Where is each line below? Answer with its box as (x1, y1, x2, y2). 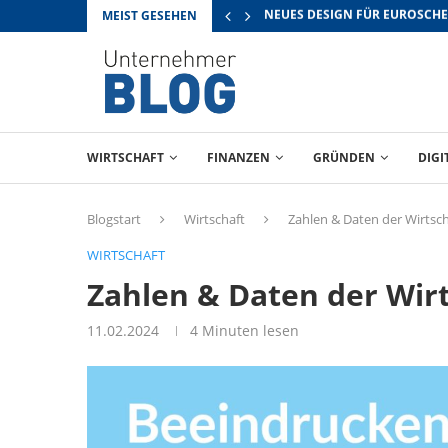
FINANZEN (207, 149, 270, 166)
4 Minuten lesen (190, 321, 299, 340)
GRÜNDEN (313, 149, 375, 166)
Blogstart (87, 210, 141, 228)
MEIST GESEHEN (102, 7, 197, 24)
